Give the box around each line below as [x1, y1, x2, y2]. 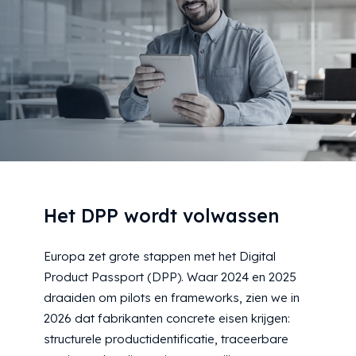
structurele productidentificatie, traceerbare [44, 331, 288, 347]
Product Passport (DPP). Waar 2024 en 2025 [44, 269, 296, 285]
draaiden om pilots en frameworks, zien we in [44, 290, 300, 306]
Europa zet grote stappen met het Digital [44, 249, 276, 265]
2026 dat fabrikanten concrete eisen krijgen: [44, 311, 290, 327]
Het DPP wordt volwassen [44, 204, 279, 228]
